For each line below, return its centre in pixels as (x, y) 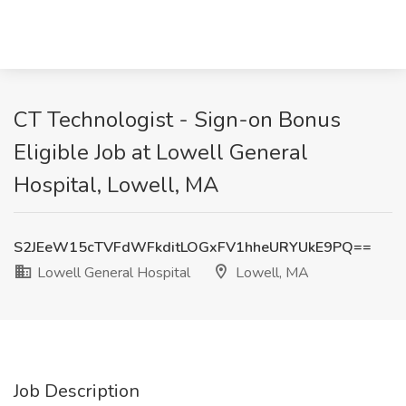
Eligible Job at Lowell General (161, 152)
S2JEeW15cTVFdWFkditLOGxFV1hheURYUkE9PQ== (193, 247)
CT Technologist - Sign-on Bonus (177, 120)
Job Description (77, 391)
